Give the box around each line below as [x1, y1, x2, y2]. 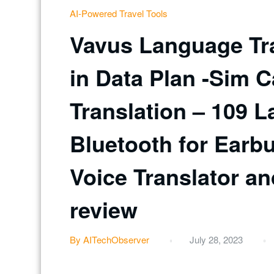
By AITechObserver [70, 233, 149, 246]
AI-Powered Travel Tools [70, 6, 168, 20]
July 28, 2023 [190, 233, 243, 246]
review [70, 193, 138, 226]
